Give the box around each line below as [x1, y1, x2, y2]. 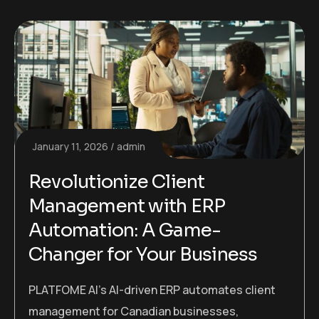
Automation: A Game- [28, 219, 221, 243]
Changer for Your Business [28, 243, 258, 267]
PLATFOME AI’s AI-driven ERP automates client [28, 282, 276, 298]
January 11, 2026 [33, 140, 108, 154]
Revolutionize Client [28, 170, 205, 194]
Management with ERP [28, 194, 226, 219]
